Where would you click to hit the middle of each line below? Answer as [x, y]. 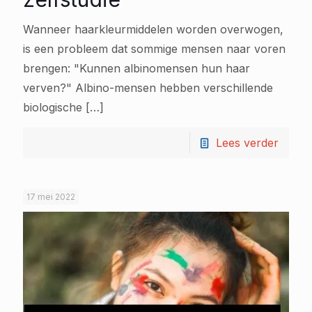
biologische [53, 107]
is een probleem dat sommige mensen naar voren [154, 49]
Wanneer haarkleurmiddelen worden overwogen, [153, 29]
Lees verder [247, 143]
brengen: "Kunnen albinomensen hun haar [136, 68]
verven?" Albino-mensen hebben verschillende [148, 88]
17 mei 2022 [51, 197]
